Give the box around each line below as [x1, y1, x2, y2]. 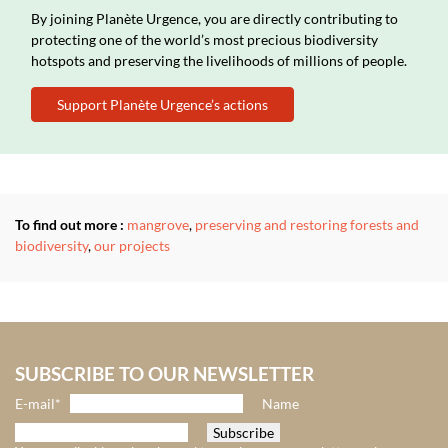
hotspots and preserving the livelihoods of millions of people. [31, 52, 407, 70]
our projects [94, 237, 170, 255]
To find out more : [15, 216, 124, 234]
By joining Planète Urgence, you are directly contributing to [31, 10, 398, 28]
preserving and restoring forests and [195, 216, 419, 234]
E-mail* [15, 395, 61, 413]
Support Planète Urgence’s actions [57, 96, 268, 114]
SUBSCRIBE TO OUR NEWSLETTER [15, 362, 314, 386]
